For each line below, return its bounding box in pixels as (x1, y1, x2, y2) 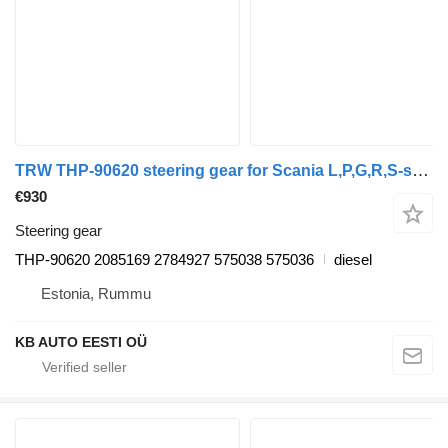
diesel (334, 250, 372, 268)
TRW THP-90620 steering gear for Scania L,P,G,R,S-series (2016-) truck (412, 160, 429, 180)
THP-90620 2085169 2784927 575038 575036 (15, 250, 314, 268)
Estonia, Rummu (41, 284, 151, 302)
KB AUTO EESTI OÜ (15, 333, 147, 350)
